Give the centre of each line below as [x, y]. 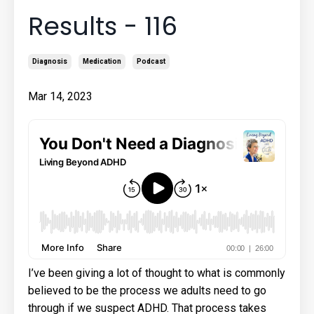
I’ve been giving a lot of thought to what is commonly [157, 273]
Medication [102, 61]
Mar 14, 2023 [60, 96]
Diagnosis [50, 61]
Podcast [151, 61]
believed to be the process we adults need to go [147, 290]
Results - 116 [103, 26]
